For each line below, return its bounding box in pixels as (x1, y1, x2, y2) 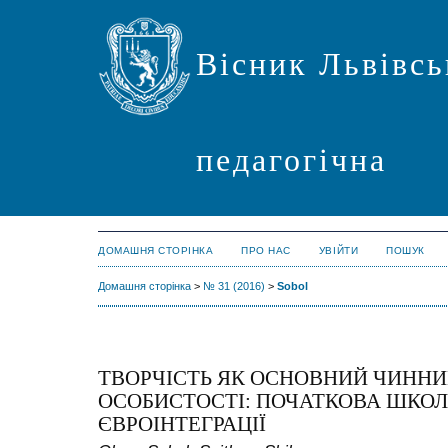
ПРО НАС (241, 245, 291, 256)
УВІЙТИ (318, 245, 359, 256)
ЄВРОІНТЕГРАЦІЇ (98, 413, 266, 436)
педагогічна (196, 142, 388, 178)
